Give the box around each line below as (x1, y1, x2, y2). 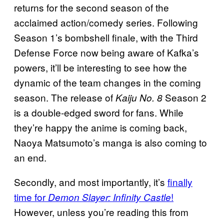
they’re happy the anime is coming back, (14, 120, 187, 134)
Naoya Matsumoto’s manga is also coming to (14, 135, 207, 149)
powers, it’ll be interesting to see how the (14, 60, 187, 74)
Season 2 (162, 90, 206, 104)
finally (167, 174, 192, 188)
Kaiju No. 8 (115, 90, 162, 104)
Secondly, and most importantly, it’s (14, 174, 167, 188)
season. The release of (14, 90, 115, 104)
